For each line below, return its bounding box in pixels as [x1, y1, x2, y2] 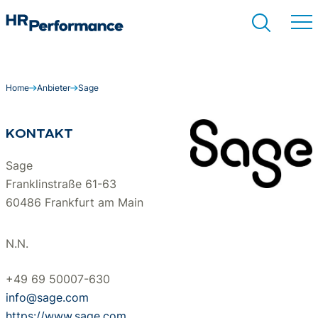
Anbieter [37, 82, 70, 93]
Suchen [136, 94, 182, 109]
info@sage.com [6, 290, 89, 305]
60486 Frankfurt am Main [6, 195, 143, 209]
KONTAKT [6, 128, 73, 141]
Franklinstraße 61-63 [6, 177, 116, 191]
